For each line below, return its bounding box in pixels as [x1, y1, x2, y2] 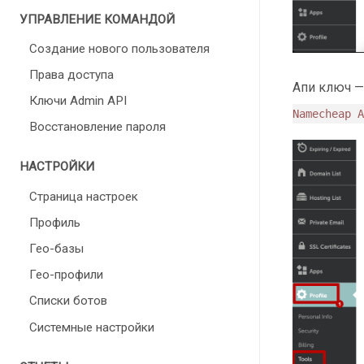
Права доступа [29, 67, 114, 82]
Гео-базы [29, 241, 84, 256]
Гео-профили [29, 267, 103, 283]
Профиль [29, 214, 80, 230]
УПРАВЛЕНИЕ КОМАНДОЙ [19, 11, 175, 27]
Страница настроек [29, 188, 138, 204]
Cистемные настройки [29, 319, 154, 335]
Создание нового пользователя [29, 41, 210, 56]
